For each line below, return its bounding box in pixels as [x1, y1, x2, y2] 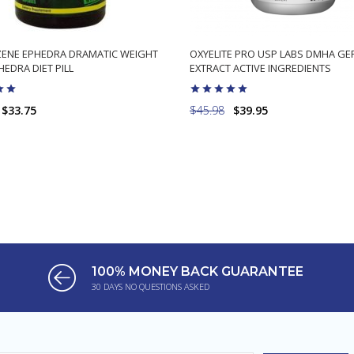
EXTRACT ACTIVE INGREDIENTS [189, 61, 331, 76]
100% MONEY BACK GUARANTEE [92, 264, 303, 280]
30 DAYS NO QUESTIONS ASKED [92, 281, 209, 293]
